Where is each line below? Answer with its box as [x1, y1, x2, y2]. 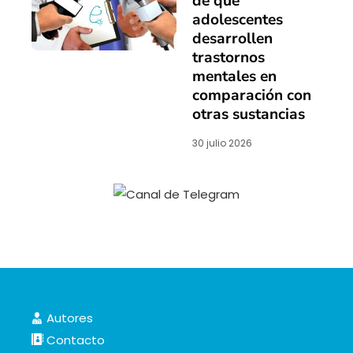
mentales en [192, 66, 277, 87]
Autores [43, 309, 93, 326]
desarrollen [192, 28, 273, 50]
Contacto [43, 331, 105, 348]
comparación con [192, 85, 311, 106]
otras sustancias [192, 104, 305, 125]
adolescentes [192, 9, 283, 31]
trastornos [192, 47, 265, 69]
